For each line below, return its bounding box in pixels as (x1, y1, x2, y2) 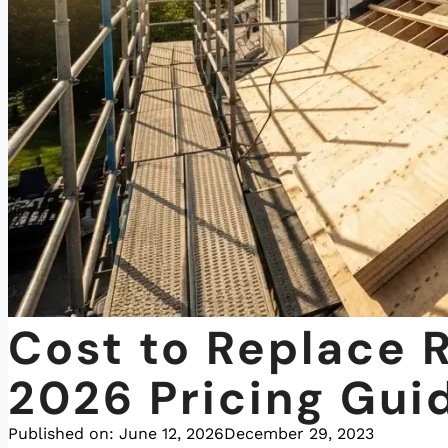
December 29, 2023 (224, 424, 374, 444)
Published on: (8, 424, 119, 444)
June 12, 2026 (119, 424, 224, 444)
